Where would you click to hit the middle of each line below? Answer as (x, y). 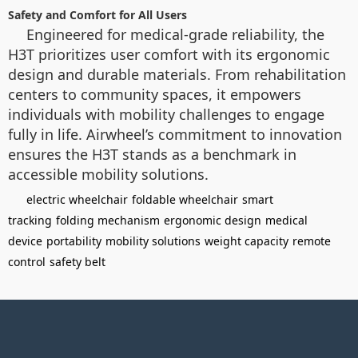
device (25, 241)
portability (74, 241)
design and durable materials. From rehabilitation (177, 74)
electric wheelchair (77, 199)
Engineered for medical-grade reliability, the (175, 34)
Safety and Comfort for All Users (97, 15)
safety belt (78, 262)
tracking (30, 220)
